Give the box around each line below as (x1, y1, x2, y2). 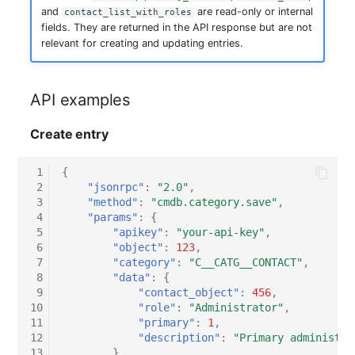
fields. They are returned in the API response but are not (40, 21, 312, 34)
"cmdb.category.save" (151, 196, 278, 209)
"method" (87, 196, 139, 209)
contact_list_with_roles (64, 7, 193, 18)
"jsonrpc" (87, 181, 145, 194)
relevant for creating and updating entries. (40, 37, 243, 50)
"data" (113, 271, 151, 284)
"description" (138, 331, 221, 345)
